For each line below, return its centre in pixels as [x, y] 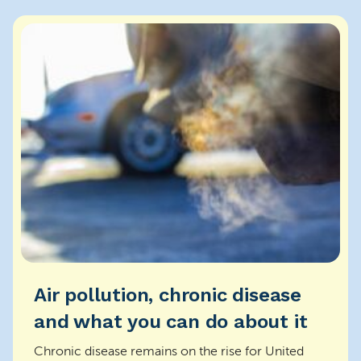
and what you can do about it [171, 322]
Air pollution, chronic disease [168, 295]
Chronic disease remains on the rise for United [169, 351]
